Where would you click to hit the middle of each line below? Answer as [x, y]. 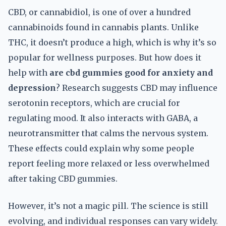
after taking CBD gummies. [63, 179]
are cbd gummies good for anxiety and [131, 73]
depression [32, 88]
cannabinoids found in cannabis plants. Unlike [103, 27]
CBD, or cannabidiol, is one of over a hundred [99, 12]
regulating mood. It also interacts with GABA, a [103, 118]
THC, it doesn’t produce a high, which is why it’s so [112, 42]
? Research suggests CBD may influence [137, 88]
